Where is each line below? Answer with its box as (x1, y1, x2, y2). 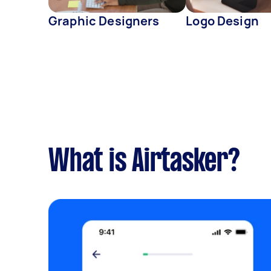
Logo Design (186, 13, 259, 29)
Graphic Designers (48, 13, 160, 29)
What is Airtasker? (48, 148, 240, 177)
